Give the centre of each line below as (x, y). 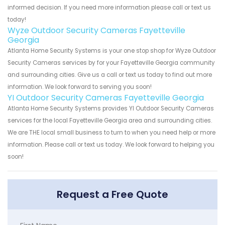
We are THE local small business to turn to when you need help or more (111, 132)
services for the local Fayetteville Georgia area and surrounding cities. (110, 120)
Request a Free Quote (113, 194)
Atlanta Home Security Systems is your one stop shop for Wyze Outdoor (112, 50)
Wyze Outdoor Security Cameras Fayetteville (96, 30)
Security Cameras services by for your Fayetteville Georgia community (111, 63)
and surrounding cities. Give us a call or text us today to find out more (110, 75)
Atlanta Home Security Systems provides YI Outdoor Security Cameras (111, 108)
